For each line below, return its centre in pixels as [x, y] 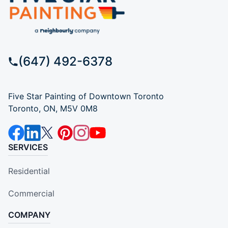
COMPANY [29, 215]
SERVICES [28, 147]
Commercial [31, 193]
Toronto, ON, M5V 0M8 [53, 108]
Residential [29, 171]
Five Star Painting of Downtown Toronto [86, 96]
